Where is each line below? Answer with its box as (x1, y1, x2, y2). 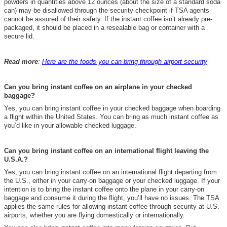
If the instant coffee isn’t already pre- (102, 15, 212, 23)
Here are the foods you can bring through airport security (42, 57, 207, 65)
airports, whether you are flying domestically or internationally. (4, 211, 185, 219)
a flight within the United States (4, 112, 96, 121)
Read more (4, 57, 38, 65)
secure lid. (4, 32, 34, 40)
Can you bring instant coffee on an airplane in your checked (4, 83, 192, 91)
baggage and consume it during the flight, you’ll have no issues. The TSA (4, 194, 219, 202)
